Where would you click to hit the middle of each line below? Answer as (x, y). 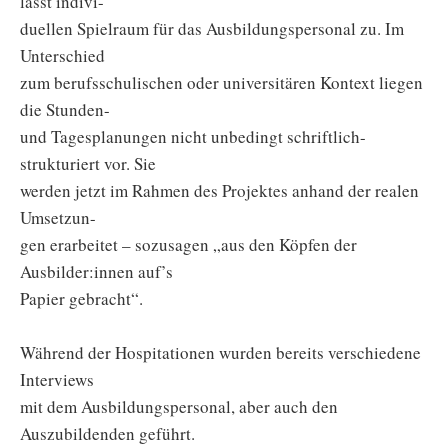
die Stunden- (65, 110)
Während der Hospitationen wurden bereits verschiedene (220, 353)
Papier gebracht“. (81, 299)
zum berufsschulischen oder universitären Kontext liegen (221, 83)
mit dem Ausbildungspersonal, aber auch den (179, 407)
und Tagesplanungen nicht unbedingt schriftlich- (193, 137)
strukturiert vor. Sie (88, 164)
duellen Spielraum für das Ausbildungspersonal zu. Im (212, 29)
